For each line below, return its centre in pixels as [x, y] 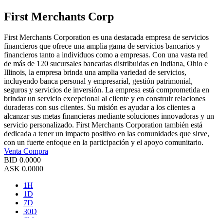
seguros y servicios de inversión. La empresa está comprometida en [107, 90]
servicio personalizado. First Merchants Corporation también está [103, 125]
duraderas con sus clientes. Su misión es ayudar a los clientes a [100, 108]
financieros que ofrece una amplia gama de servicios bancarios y [102, 46]
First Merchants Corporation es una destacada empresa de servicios [106, 37]
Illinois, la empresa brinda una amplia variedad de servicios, [95, 73]
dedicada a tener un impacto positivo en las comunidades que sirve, [107, 134]
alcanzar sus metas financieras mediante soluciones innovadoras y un [109, 116]
